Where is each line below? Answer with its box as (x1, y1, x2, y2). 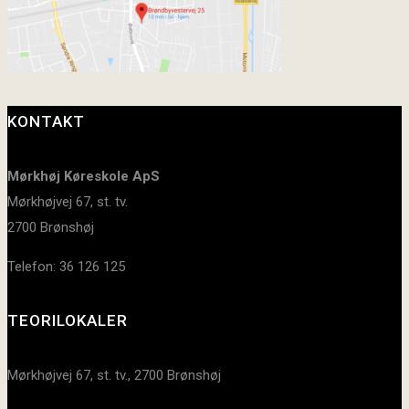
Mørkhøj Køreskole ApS (7, 167, 160, 184)
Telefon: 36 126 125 (7, 257, 125, 275)
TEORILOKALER (7, 311, 128, 330)
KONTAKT (7, 112, 85, 131)
